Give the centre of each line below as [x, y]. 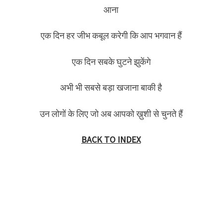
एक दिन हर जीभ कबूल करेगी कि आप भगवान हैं [111, 36]
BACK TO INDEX [111, 140]
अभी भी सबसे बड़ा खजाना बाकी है [111, 88]
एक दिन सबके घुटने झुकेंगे [111, 61]
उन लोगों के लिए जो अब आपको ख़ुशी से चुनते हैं [111, 113]
